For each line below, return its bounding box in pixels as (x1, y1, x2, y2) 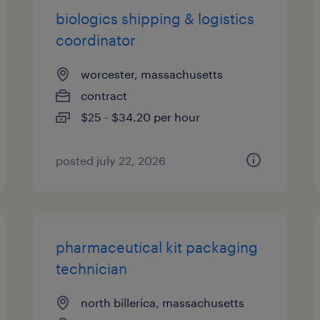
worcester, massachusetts (81, 67, 224, 81)
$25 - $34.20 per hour (81, 110, 201, 124)
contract (81, 89, 128, 102)
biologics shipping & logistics (56, 10, 255, 27)
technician (56, 260, 128, 277)
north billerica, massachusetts (81, 296, 245, 309)
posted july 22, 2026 (56, 154, 166, 167)
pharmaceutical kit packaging (56, 239, 259, 256)
